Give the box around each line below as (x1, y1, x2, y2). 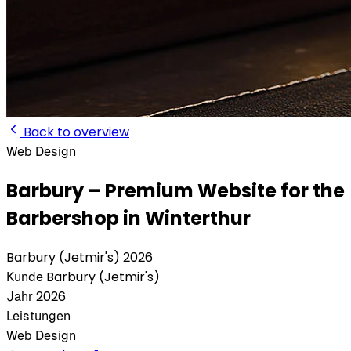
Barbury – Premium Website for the (6, 177, 345, 204)
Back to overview (24, 123, 129, 141)
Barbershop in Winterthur (6, 204, 251, 231)
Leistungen (6, 308, 71, 324)
